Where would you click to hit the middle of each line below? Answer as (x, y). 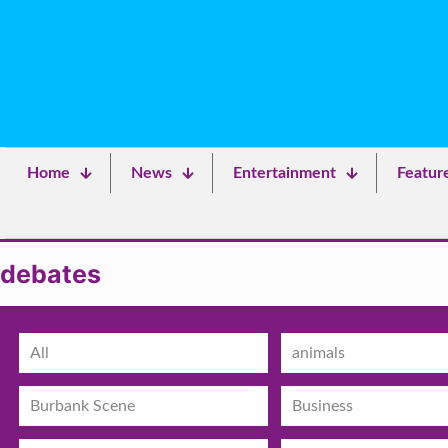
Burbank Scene (82, 405)
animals (319, 352)
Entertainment (284, 173)
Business (323, 405)
